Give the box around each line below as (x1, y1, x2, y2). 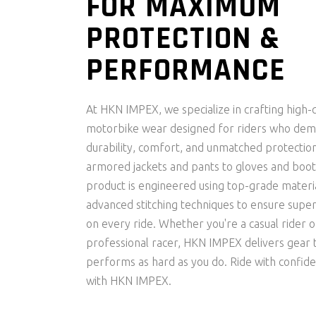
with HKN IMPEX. (86, 274, 171, 287)
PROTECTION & (86, 18, 281, 59)
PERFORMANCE (86, 49, 286, 91)
